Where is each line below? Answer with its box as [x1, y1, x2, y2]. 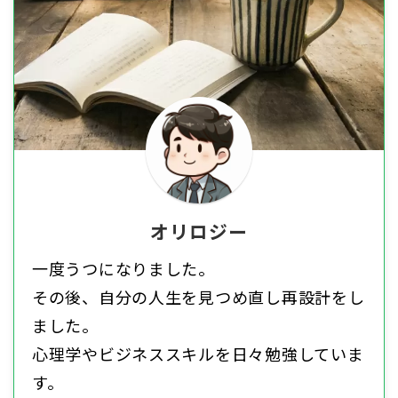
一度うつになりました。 [32, 257, 215, 281]
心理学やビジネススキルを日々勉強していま [32, 342, 364, 366]
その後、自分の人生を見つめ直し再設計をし [32, 285, 365, 309]
